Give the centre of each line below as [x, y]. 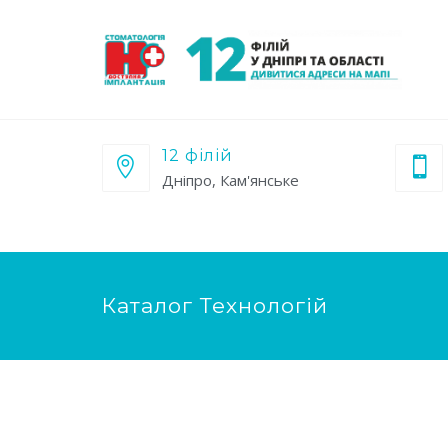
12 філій [197, 155]
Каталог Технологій [215, 305]
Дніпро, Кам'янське [230, 180]
